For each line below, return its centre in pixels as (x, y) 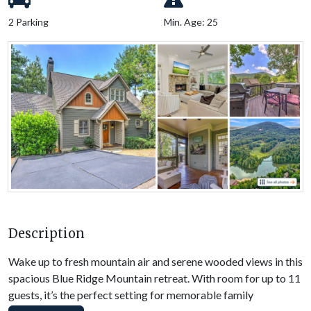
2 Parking (28, 22)
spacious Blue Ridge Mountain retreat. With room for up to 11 (154, 278)
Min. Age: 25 (191, 22)
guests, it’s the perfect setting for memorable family (131, 294)
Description (47, 233)
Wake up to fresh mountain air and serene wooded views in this (155, 261)
